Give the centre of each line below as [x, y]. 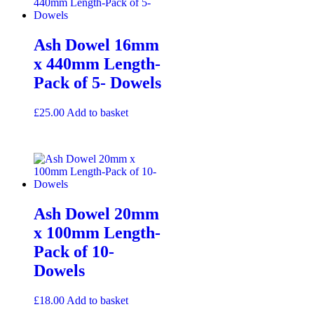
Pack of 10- [74, 251]
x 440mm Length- [97, 64]
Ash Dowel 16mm [96, 45]
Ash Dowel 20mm [96, 213]
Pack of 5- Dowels [97, 83]
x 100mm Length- [97, 232]
